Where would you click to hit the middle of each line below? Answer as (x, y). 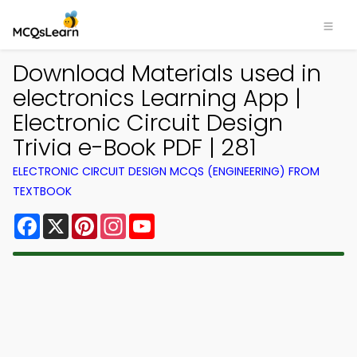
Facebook (71, 220)
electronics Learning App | (157, 98)
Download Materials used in (167, 73)
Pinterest (126, 220)
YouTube (182, 220)
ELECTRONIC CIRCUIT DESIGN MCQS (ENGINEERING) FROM (166, 171)
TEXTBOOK (42, 191)
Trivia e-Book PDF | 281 (135, 147)
